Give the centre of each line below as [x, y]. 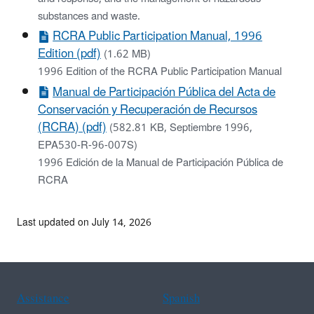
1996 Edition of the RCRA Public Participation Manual [160, 72]
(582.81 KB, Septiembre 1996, [181, 128]
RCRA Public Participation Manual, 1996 [158, 37]
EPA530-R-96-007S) [88, 145]
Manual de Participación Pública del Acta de [164, 92]
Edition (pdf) [69, 54]
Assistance [43, 298]
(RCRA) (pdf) [72, 127]
